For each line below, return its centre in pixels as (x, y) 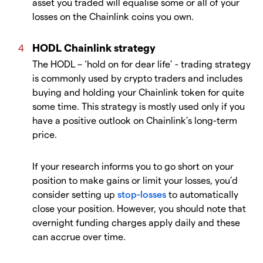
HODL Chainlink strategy (94, 48)
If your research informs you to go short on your (133, 166)
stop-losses (142, 194)
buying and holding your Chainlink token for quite (138, 92)
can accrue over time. (79, 237)
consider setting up (75, 194)
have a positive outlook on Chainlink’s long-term (135, 120)
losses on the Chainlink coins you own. (113, 16)
